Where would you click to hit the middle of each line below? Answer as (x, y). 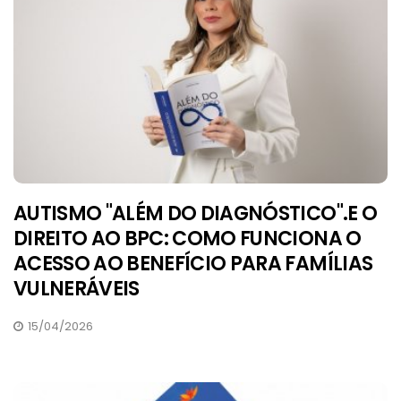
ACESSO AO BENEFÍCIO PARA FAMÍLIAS (193, 264)
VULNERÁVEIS (77, 289)
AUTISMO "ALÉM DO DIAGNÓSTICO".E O (196, 214)
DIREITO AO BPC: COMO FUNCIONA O (188, 239)
